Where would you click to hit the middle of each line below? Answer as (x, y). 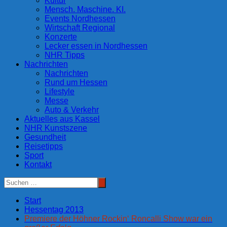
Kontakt (38, 165)
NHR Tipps (65, 55)
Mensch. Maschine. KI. (85, 10)
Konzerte (61, 37)
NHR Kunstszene (56, 128)
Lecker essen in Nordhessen (96, 46)
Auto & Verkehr (72, 110)
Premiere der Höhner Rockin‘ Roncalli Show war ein (118, 219)
